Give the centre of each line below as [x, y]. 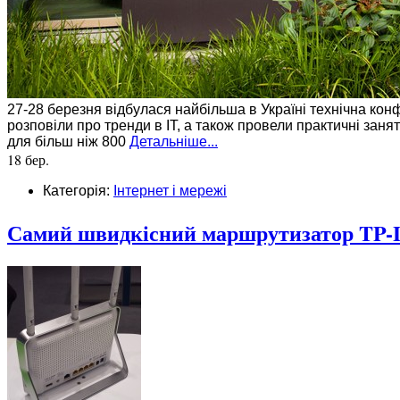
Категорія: [78, 191]
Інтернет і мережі [170, 191]
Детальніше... [174, 142]
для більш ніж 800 [68, 142]
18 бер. [28, 160]
